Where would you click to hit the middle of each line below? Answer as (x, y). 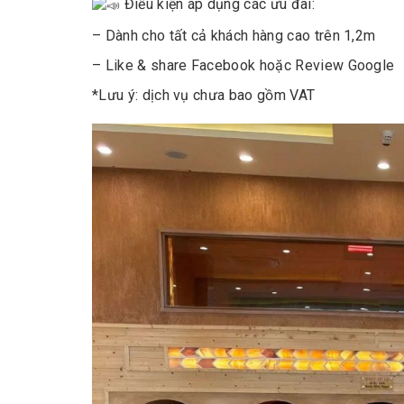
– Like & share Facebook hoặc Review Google (243, 65)
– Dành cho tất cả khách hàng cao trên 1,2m (234, 35)
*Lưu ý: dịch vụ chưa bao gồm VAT (204, 95)
